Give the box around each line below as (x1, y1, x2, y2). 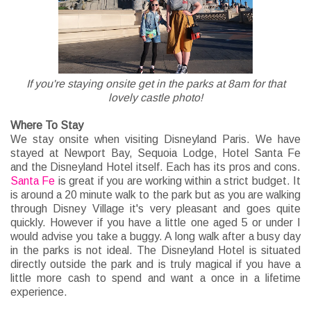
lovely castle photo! (108, 92, 203, 104)
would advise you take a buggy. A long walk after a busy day (10, 230, 301, 243)
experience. (10, 286, 67, 299)
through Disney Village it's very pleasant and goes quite (10, 203, 301, 215)
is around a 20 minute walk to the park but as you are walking (10, 189, 301, 201)
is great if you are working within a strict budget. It (55, 175, 301, 187)
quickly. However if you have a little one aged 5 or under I (10, 217, 301, 229)
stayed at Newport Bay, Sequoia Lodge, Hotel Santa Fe (10, 147, 301, 160)
